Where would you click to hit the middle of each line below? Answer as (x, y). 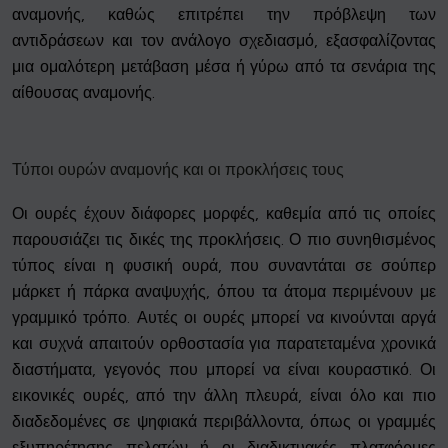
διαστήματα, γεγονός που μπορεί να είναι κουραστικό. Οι (224, 370)
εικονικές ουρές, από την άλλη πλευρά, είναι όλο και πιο (224, 396)
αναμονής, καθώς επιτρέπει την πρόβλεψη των (224, 15)
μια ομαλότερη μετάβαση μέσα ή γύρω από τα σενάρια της (224, 67)
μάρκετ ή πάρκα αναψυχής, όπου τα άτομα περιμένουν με (224, 292)
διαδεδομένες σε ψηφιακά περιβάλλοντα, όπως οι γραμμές (224, 422)
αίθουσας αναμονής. (83, 93)
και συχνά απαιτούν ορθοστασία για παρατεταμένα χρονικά (224, 344)
